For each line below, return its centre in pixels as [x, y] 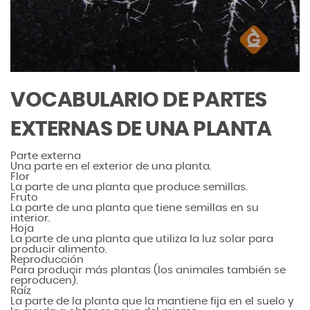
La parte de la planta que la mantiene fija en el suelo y [152, 301]
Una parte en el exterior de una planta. [111, 166]
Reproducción [47, 259]
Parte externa [46, 156]
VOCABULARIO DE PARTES [139, 100]
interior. [30, 218]
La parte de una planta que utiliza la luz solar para [142, 239]
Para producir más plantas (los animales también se [148, 270]
